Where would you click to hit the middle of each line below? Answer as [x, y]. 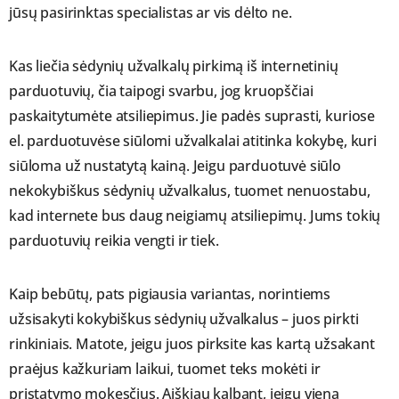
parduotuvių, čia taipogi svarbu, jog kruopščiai [161, 90]
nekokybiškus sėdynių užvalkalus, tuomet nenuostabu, [190, 190]
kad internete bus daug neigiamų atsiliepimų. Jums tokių [195, 215]
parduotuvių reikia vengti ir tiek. [114, 240]
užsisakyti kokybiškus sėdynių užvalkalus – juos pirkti [184, 318]
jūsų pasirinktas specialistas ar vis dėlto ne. [151, 12]
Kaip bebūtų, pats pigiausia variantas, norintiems [170, 293]
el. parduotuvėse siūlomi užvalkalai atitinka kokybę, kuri [193, 140]
